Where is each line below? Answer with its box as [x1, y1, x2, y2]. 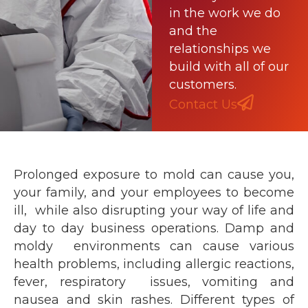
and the [169, 23, 218, 38]
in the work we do [169, 5, 281, 21]
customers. [169, 77, 237, 92]
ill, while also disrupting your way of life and [14, 203, 294, 218]
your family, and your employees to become [14, 185, 294, 200]
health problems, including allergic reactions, [14, 256, 294, 272]
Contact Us [169, 97, 238, 112]
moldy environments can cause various [14, 239, 294, 254]
